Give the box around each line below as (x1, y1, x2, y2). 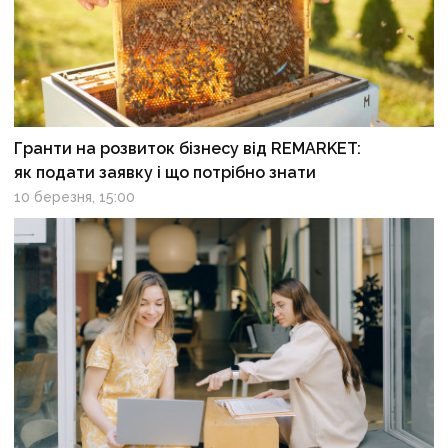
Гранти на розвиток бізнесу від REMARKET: (14, 139, 362, 159)
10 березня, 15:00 (14, 189, 136, 206)
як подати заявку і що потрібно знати (14, 163, 317, 183)
